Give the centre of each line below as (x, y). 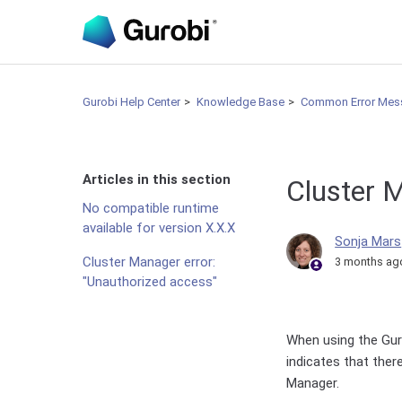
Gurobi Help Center (131, 102)
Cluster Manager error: (149, 262)
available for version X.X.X (159, 228)
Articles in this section (157, 179)
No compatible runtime (151, 208)
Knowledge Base (240, 102)
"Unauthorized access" (150, 282)
